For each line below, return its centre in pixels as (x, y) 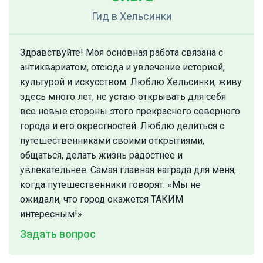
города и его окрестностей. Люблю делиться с (122, 126)
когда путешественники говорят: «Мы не (110, 185)
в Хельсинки (141, 16)
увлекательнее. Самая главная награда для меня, (128, 170)
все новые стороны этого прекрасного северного (130, 112)
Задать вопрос (58, 234)
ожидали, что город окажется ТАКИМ (102, 200)
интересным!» (51, 214)
